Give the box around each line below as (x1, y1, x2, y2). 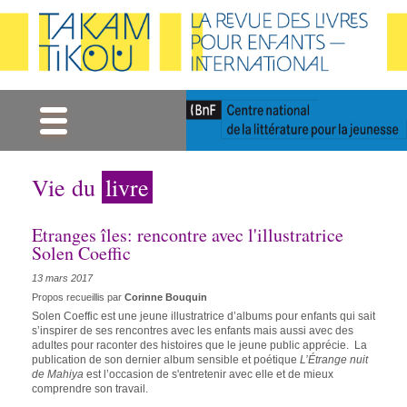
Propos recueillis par (32, 291, 124, 303)
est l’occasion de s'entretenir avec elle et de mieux (86, 368, 333, 382)
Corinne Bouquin (124, 291, 207, 303)
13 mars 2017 (32, 273, 93, 284)
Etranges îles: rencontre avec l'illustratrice (32, 223, 343, 248)
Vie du (32, 172, 102, 203)
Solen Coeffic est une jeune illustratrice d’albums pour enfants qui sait (32, 310, 375, 323)
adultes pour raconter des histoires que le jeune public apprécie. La (32, 339, 367, 352)
